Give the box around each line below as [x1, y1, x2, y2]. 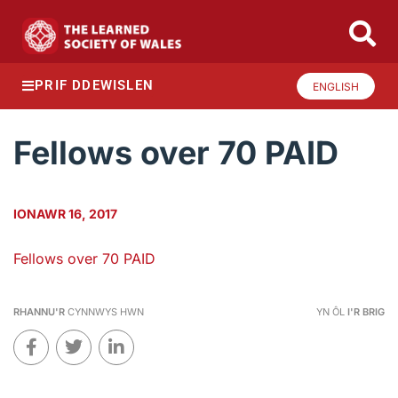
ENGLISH [313, 79, 359, 93]
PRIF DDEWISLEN [35, 77, 155, 94]
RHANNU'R [13, 306, 65, 319]
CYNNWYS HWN [65, 306, 144, 319]
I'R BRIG [346, 306, 385, 319]
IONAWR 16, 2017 [13, 206, 117, 222]
